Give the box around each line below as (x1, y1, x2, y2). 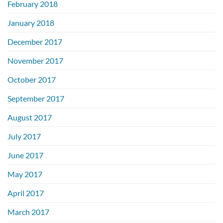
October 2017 (7, 74, 56, 84)
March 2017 (7, 207, 49, 217)
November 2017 (7, 55, 63, 65)
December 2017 (7, 36, 62, 46)
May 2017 (7, 169, 42, 179)
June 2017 (7, 150, 43, 160)
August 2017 (7, 112, 52, 122)
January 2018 (7, 17, 54, 27)
